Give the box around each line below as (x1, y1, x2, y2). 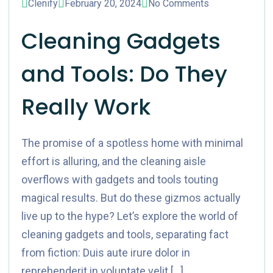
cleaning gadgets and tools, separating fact (21, 228, 229, 241)
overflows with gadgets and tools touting (21, 173, 218, 186)
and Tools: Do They (21, 58, 227, 90)
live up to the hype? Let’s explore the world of (21, 210, 238, 222)
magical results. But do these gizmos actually (21, 191, 241, 204)
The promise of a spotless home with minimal (21, 136, 243, 149)
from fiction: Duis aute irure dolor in (21, 246, 190, 259)
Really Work (21, 91, 151, 122)
